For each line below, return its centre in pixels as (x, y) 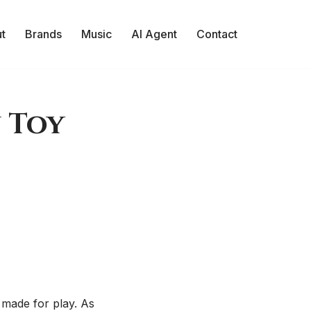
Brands (43, 34)
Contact (217, 34)
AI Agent (154, 34)
